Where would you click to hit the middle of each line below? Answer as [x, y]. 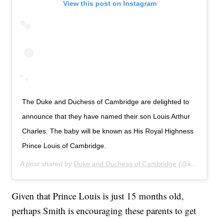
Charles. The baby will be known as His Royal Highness [108, 131]
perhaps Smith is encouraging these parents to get [104, 210]
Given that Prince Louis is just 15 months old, [98, 196]
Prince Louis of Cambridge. [64, 145]
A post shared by [47, 164]
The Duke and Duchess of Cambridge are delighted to [106, 101]
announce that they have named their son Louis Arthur [106, 116]
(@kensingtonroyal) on [184, 164]
